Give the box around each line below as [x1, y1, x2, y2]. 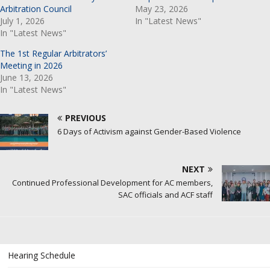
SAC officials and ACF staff [118, 189, 213, 200]
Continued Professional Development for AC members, [12, 177, 213, 188]
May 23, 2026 [135, 2, 188, 14]
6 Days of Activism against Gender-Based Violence [57, 125, 241, 137]
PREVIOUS [65, 111, 106, 124]
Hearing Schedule [8, 249, 75, 261]
